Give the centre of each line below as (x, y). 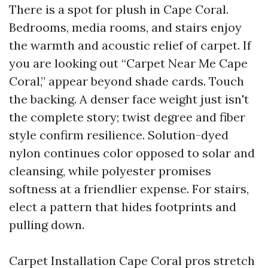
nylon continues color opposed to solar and (132, 153)
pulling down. (47, 225)
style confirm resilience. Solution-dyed (119, 135)
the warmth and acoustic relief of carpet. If (130, 45)
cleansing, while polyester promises (110, 171)
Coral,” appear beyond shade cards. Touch (127, 81)
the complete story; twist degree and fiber (127, 117)
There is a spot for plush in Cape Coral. (119, 9)
